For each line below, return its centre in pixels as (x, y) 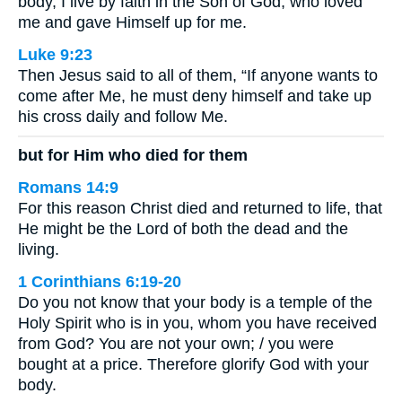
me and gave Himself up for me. (132, 23)
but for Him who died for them (133, 155)
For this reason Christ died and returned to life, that (200, 208)
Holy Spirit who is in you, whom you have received (197, 323)
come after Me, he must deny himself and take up (195, 96)
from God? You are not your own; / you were (176, 343)
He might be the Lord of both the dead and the (183, 228)
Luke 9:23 (55, 55)
